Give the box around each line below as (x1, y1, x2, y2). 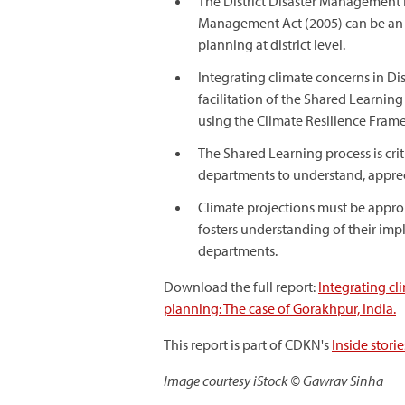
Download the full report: (164, 278, 318, 296)
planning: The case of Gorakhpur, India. (164, 299, 396, 317)
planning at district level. (198, 35, 345, 53)
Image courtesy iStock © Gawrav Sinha (164, 372, 383, 390)
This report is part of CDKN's (164, 335, 332, 353)
